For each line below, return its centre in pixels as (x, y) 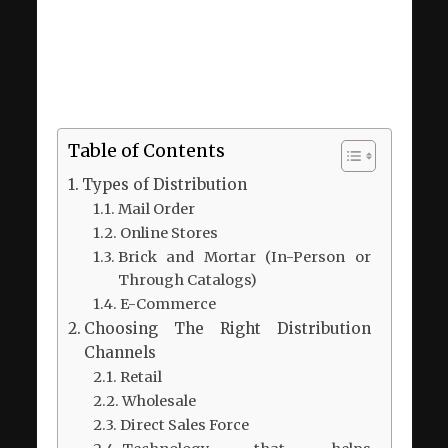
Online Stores (168, 233)
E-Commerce (167, 304)
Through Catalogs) (187, 280)
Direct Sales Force (184, 425)
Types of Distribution (164, 184)
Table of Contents (146, 151)
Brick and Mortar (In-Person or (244, 257)
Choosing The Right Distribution (227, 328)
